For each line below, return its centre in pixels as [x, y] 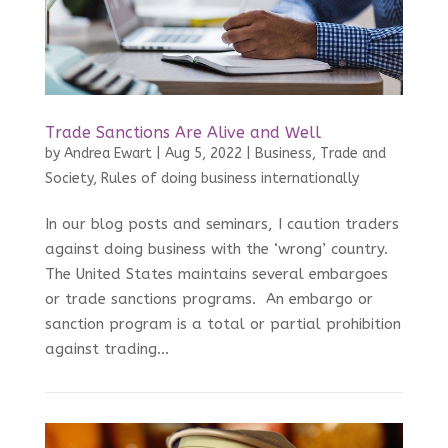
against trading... [106, 349]
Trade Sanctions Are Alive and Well [182, 133]
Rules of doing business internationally [229, 179]
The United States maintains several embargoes [216, 274]
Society [68, 179]
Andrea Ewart [107, 154]
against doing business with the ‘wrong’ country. [216, 249]
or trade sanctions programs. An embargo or [208, 299]
